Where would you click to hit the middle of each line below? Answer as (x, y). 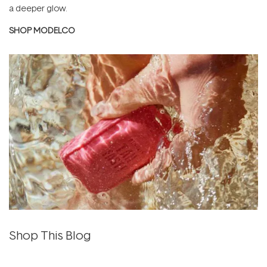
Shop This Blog (50, 235)
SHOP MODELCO (42, 30)
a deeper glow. (38, 8)
